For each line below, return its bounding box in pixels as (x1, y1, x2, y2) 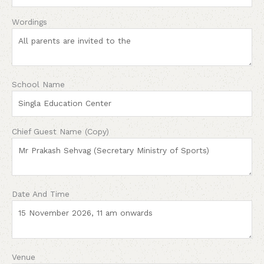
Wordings (12, 16, 47, 27)
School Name (12, 80, 65, 90)
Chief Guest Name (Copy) (12, 126, 109, 136)
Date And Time (12, 189, 70, 199)
